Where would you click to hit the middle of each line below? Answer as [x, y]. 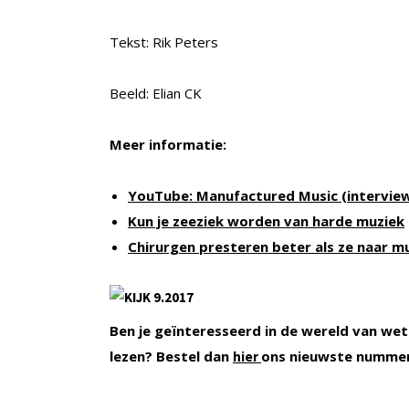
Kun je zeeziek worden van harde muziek [266, 221]
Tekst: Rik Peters [164, 42]
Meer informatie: [168, 145]
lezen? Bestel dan [171, 357]
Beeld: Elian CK [156, 94]
